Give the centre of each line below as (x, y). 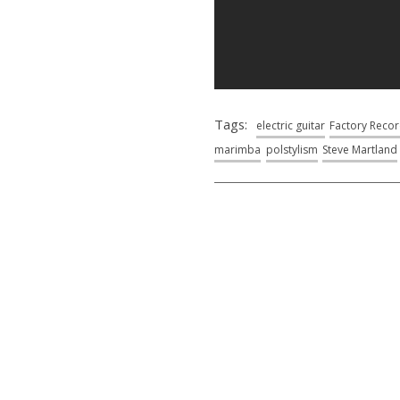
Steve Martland (360, 149)
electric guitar (290, 125)
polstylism (292, 149)
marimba (237, 149)
